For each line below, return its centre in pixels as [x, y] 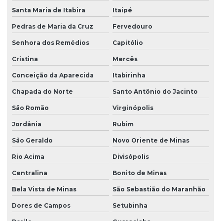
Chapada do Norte [42, 92]
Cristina [25, 59]
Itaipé [122, 10]
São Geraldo [32, 141]
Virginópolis [133, 108]
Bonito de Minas [139, 173]
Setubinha [130, 206]
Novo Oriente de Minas [151, 141]
